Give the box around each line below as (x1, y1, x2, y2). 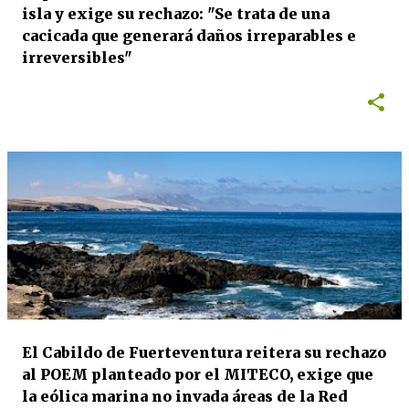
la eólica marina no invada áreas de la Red (22, 387, 348, 405)
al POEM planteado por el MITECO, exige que (22, 365, 373, 383)
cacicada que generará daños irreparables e (22, 26, 356, 45)
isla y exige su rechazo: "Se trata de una (22, 5, 330, 23)
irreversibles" (22, 48, 132, 67)
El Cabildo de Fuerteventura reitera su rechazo (22, 343, 386, 362)
